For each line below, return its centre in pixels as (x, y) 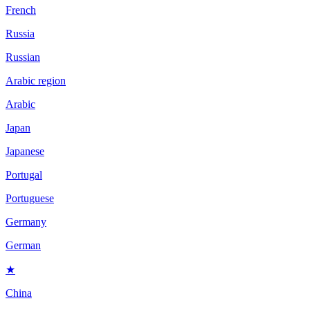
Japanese (25, 151)
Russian (23, 57)
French (21, 10)
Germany (26, 221)
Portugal (24, 174)
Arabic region (36, 80)
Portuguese (30, 198)
